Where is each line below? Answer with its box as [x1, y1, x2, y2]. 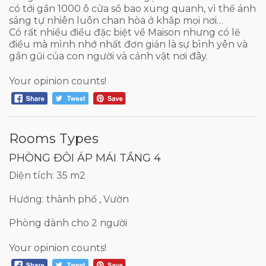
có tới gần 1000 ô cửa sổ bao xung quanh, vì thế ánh [9, 3, 256, 14]
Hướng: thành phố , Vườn [9, 193, 129, 205]
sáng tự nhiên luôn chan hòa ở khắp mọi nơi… [9, 15, 223, 26]
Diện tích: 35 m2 [9, 169, 85, 181]
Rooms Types [9, 130, 99, 147]
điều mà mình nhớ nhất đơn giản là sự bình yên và [9, 39, 248, 50]
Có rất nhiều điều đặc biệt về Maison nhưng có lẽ [9, 27, 240, 38]
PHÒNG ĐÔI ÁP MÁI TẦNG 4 [9, 151, 161, 164]
